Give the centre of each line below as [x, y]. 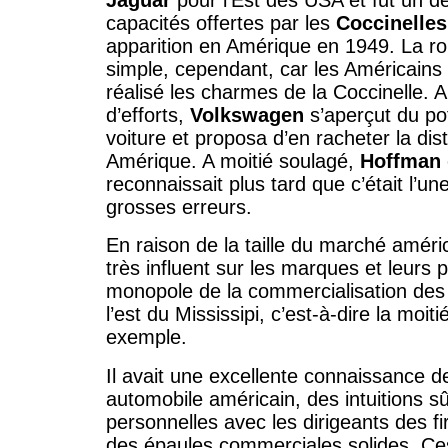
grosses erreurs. [179, 207]
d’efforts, [148, 115]
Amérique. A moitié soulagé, [233, 161]
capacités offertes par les [221, 23]
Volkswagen [247, 115]
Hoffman [400, 161]
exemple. [146, 337]
